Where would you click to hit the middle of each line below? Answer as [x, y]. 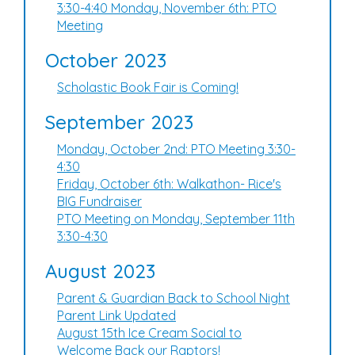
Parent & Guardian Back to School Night [174, 298]
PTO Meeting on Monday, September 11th [176, 219]
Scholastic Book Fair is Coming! [148, 87]
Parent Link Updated [116, 315]
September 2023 [119, 122]
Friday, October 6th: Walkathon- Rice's [169, 184]
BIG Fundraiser [99, 201]
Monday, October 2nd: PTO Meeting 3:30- [176, 149]
